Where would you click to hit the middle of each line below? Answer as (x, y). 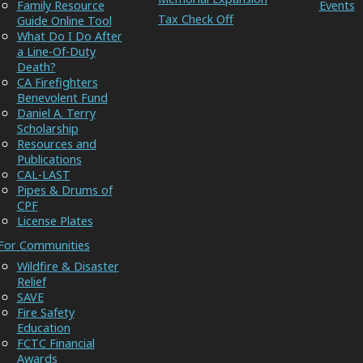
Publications (49, 159)
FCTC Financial (56, 343)
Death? (36, 66)
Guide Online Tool (64, 20)
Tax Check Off (196, 19)
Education (43, 327)
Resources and (56, 143)
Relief (31, 281)
